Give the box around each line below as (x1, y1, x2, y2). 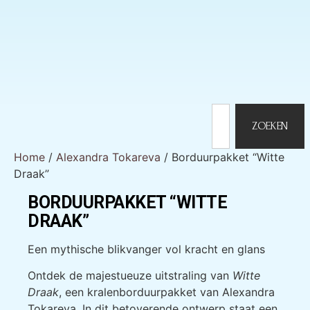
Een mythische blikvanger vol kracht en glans (28, 241, 265, 256)
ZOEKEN (251, 120, 288, 133)
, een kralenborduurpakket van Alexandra (59, 285, 275, 300)
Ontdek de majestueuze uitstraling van (28, 268, 232, 283)
